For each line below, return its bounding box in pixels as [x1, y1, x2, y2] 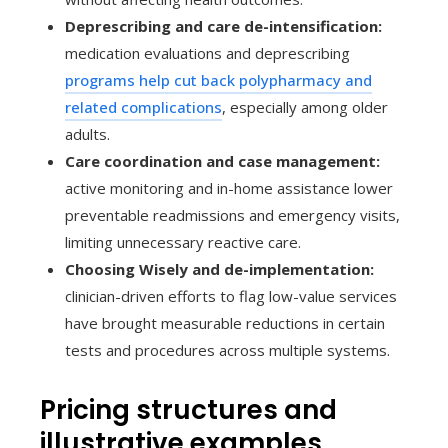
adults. [65, 123, 110, 144]
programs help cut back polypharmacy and [65, 69, 372, 90]
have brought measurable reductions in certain [65, 312, 385, 333]
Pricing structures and [40, 391, 337, 428]
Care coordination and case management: [65, 150, 380, 171]
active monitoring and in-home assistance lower [65, 177, 393, 198]
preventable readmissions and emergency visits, [65, 204, 400, 225]
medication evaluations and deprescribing [65, 42, 350, 63]
